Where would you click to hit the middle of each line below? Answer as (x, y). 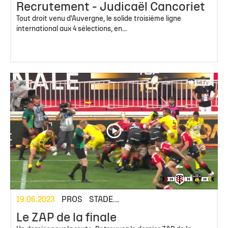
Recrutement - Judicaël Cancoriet (111, 7)
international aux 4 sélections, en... (72, 29)
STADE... (104, 200)
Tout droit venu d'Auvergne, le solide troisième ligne (99, 19)
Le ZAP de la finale (66, 219)
